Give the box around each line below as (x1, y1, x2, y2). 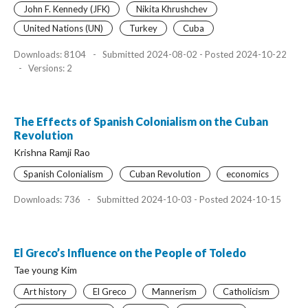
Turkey (129, 23, 157, 34)
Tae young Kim (14, 264, 77, 276)
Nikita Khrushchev (135, 3, 208, 14)
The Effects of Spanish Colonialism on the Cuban (14, 114, 268, 128)
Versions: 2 (26, 62, 72, 74)
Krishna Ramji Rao (14, 146, 90, 158)
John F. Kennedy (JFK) (23, 3, 110, 14)
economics (226, 168, 269, 179)
